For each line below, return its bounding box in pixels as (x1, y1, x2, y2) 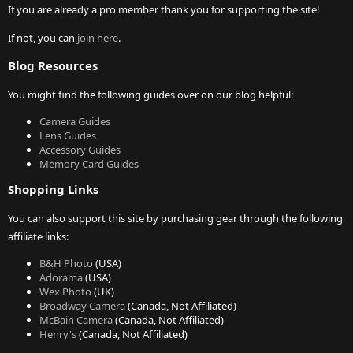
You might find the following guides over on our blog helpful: (8, 87, 293, 102)
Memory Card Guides (39, 157, 139, 172)
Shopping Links (8, 181, 98, 198)
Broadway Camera (39, 299, 125, 314)
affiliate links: (8, 229, 69, 244)
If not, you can (8, 31, 77, 46)
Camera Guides (39, 114, 110, 129)
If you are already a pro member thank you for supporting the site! (8, 2, 320, 17)
